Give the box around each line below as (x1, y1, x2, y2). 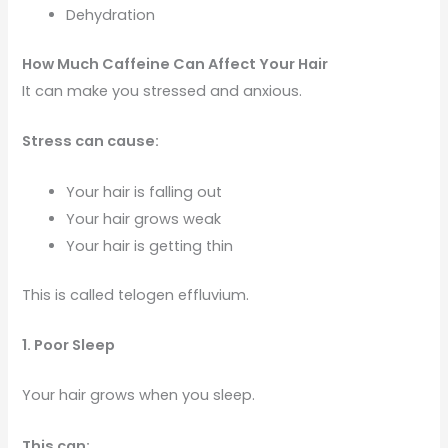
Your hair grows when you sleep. (22, 385, 256, 406)
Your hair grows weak (66, 208, 222, 229)
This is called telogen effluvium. (22, 284, 250, 305)
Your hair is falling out (66, 181, 223, 202)
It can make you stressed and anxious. (22, 80, 303, 101)
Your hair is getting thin (66, 235, 234, 256)
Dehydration (66, 5, 156, 26)
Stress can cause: (22, 131, 160, 152)
